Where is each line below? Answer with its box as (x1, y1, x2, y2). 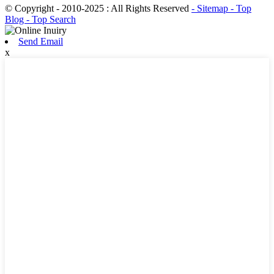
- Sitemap (191, 3, 231, 14)
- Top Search (26, 14, 76, 25)
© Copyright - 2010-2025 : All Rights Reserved (5, 3, 191, 14)
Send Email (18, 36, 63, 47)
